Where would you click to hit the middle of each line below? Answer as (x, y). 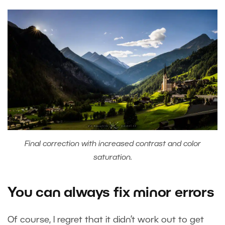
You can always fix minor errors (111, 194)
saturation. (113, 158)
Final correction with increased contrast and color (113, 144)
